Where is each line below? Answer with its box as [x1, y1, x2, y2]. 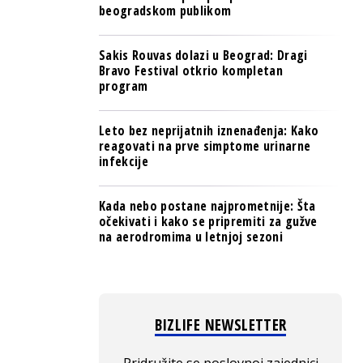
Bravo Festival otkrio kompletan [99, 62, 283, 79]
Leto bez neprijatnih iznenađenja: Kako [99, 122, 319, 139]
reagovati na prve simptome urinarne [99, 137, 311, 155]
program [99, 77, 148, 95]
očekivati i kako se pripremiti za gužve [99, 212, 318, 230]
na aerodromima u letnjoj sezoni [99, 228, 283, 246]
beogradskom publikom [99, 2, 232, 19]
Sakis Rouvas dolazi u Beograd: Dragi [99, 46, 308, 64]
